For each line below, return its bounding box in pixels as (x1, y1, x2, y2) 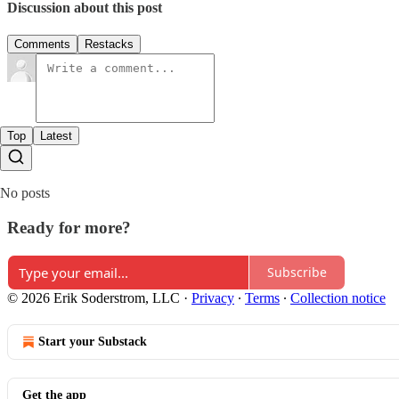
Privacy (191, 289, 234, 305)
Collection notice (290, 289, 386, 305)
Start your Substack (38, 334, 147, 348)
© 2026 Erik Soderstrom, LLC (7, 289, 180, 305)
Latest (40, 129, 72, 143)
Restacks (85, 37, 134, 52)
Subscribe (267, 264, 327, 281)
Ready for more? (7, 218, 131, 238)
